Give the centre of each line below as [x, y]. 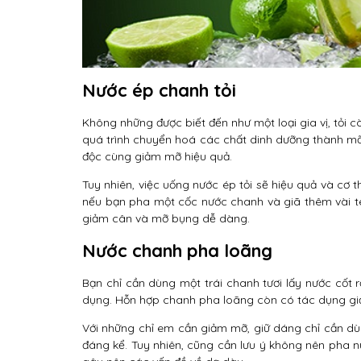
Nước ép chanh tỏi [159, 90]
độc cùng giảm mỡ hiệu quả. [157, 156]
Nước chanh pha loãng [177, 250]
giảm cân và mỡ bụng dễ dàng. [166, 218]
